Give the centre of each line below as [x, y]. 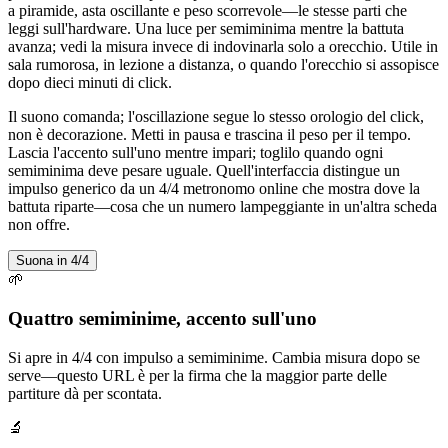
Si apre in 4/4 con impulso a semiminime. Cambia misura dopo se [214, 357]
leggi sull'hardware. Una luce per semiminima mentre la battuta [206, 29]
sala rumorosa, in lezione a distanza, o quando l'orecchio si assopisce [223, 65]
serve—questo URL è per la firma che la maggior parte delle [197, 375]
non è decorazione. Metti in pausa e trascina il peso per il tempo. [209, 135]
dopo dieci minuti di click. [90, 83]
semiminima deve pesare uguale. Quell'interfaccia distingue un [204, 171]
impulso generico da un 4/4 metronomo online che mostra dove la [214, 189]
